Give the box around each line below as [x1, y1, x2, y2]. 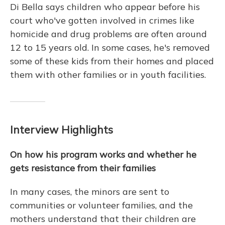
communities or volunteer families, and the [10, 199, 193, 211]
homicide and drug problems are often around [10, 28, 207, 40]
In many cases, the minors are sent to [10, 185, 169, 197]
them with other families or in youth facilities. [10, 68, 206, 80]
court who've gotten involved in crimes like [10, 14, 194, 26]
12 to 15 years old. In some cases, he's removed [10, 41, 210, 53]
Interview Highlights [10, 123, 113, 136]
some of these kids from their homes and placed [10, 55, 214, 67]
